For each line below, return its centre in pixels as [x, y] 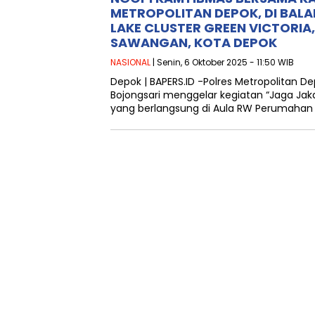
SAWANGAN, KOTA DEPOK [194, 43]
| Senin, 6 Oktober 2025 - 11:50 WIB [222, 63]
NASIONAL [130, 63]
